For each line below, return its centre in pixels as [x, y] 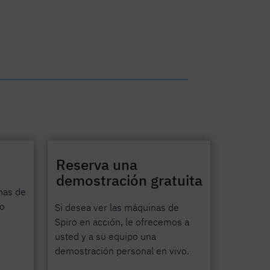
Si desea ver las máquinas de [117, 208]
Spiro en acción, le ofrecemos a [122, 222]
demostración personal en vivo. [122, 251]
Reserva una [97, 165]
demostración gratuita [130, 181]
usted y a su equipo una [106, 237]
